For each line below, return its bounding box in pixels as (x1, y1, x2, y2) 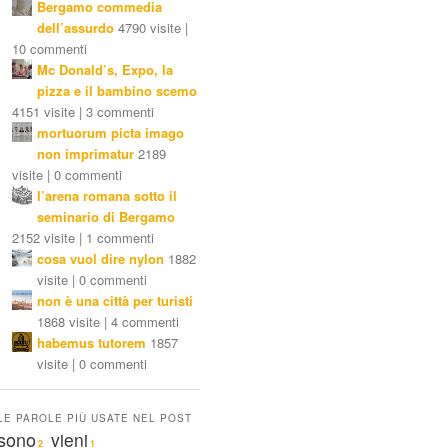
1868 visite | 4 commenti (37, 312, 179, 332)
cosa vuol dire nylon (37, 249, 164, 269)
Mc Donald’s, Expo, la (37, 60, 173, 80)
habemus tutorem (37, 333, 146, 353)
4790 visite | (118, 18, 188, 38)
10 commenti (12, 39, 87, 59)
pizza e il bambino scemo (37, 81, 197, 101)
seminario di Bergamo (37, 207, 175, 227)
